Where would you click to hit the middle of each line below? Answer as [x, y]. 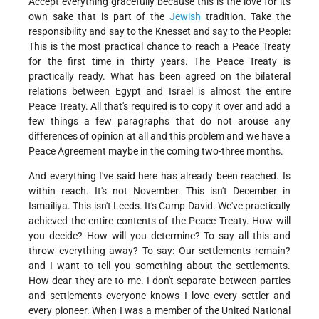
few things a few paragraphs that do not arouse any [159, 121]
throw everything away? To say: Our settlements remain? [159, 251]
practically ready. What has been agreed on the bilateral [159, 77]
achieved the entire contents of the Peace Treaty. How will [159, 221]
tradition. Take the [246, 17]
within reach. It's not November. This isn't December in [159, 191]
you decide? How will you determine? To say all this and [159, 236]
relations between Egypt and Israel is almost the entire [159, 91]
